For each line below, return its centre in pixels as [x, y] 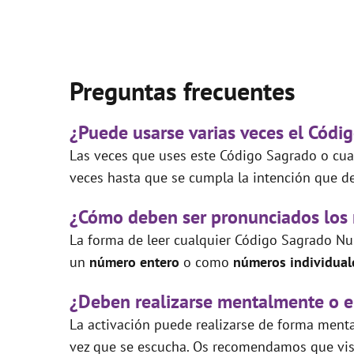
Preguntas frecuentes [183, 90]
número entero [136, 262]
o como [208, 262]
